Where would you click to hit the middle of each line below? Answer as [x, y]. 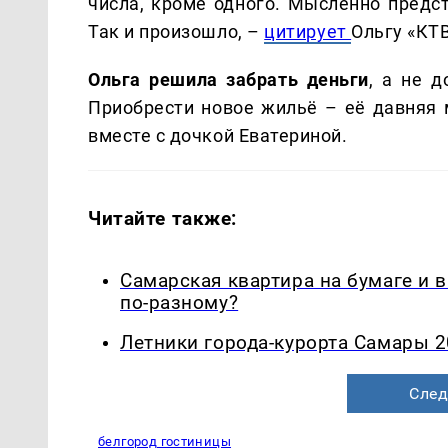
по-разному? [179, 302]
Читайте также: [163, 218]
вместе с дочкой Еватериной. [218, 135]
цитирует [308, 31]
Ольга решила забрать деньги [229, 79]
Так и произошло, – [176, 31]
